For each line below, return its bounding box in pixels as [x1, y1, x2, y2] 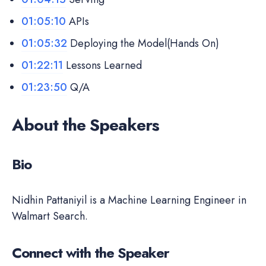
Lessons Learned [63, 57, 142, 73]
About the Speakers [12, 112, 159, 137]
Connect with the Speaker [12, 242, 169, 263]
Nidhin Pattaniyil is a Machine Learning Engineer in [12, 192, 246, 208]
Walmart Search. [12, 208, 88, 224]
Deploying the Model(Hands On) [67, 35, 219, 51]
